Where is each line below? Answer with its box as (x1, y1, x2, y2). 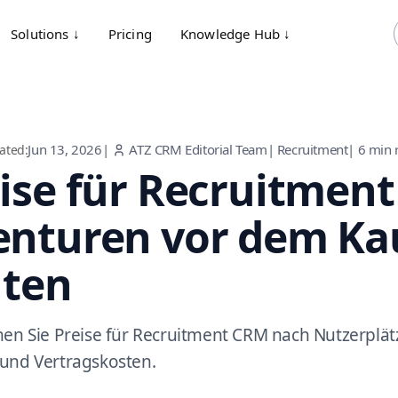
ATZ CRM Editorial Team (129, 140, 267, 158)
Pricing (107, 25, 152, 43)
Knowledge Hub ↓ (179, 25, 291, 43)
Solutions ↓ (11, 25, 80, 43)
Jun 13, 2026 (28, 140, 102, 158)
